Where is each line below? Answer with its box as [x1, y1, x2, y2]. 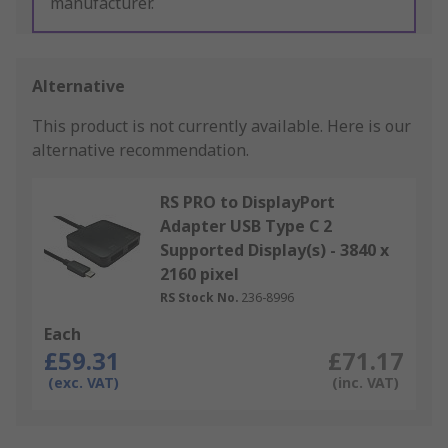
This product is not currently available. [32, 115, 327, 138]
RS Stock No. [160, 289, 239, 307]
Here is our [327, 115, 411, 138]
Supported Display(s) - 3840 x [160, 239, 389, 262]
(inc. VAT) [331, 373, 399, 393]
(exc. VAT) [48, 373, 119, 393]
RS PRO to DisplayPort [160, 191, 335, 214]
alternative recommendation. [32, 139, 249, 162]
